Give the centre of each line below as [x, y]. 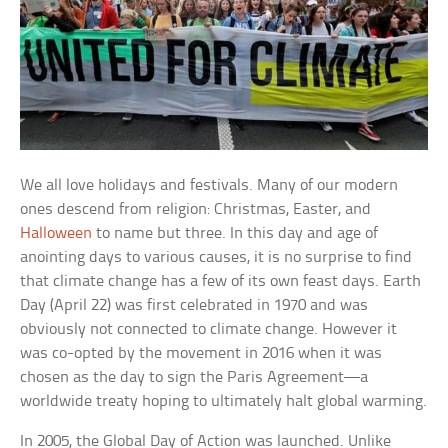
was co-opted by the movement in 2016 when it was [201, 353]
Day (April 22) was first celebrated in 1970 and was [194, 305]
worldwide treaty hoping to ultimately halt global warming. [224, 401]
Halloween [56, 233]
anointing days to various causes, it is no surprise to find [216, 257]
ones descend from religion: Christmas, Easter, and [196, 209]
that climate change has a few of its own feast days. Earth [221, 281]
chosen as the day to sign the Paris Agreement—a [194, 377]
